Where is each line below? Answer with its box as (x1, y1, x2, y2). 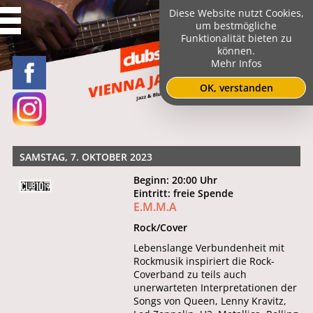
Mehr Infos (210, 57, 262, 70)
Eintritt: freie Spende (133, 187, 240, 201)
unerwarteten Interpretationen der (133, 281, 298, 295)
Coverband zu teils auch (133, 268, 247, 282)
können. (217, 44, 255, 57)
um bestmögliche (196, 19, 277, 32)
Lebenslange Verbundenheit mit (133, 241, 285, 255)
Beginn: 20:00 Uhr (133, 173, 218, 187)
